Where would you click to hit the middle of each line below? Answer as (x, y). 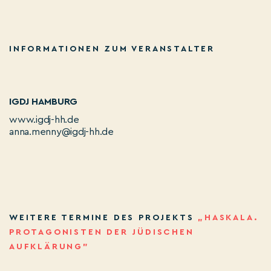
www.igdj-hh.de (44, 120)
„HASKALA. (228, 218)
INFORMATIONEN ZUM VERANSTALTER (112, 49)
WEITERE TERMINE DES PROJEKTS (104, 218)
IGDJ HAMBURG (44, 102)
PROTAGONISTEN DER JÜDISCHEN (102, 233)
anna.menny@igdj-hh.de (61, 132)
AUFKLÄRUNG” (49, 247)
